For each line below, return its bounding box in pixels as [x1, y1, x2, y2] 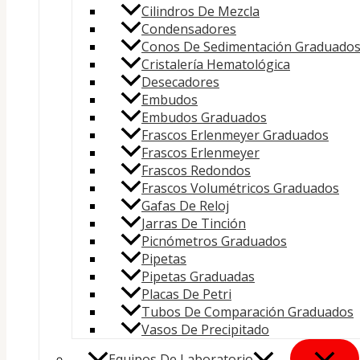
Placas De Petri [141, 285, 231, 304]
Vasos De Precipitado [141, 321, 269, 339]
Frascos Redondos [141, 162, 251, 180]
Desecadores [141, 73, 219, 92]
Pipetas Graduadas [141, 268, 255, 286]
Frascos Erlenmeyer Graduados [141, 126, 329, 145]
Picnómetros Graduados [141, 232, 287, 251]
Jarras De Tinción [141, 215, 246, 233]
